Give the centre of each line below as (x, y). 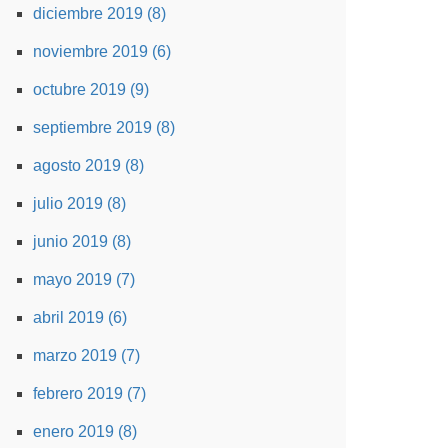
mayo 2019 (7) (84, 279)
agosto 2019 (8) (88, 165)
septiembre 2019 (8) (104, 127)
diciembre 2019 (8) (99, 13)
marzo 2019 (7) (86, 355)
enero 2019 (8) (85, 431)
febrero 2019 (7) (89, 393)
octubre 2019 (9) (91, 89)
